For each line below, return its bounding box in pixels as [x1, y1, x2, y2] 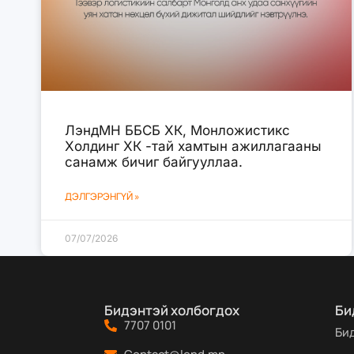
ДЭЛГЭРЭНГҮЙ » [65, 189, 140, 203]
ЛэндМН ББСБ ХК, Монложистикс [65, 122, 290, 138]
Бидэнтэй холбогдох [104, 300, 239, 319]
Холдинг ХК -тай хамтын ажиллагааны [65, 137, 322, 154]
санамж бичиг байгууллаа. [65, 153, 243, 170]
